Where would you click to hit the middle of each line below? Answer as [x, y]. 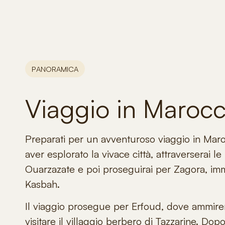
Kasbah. [42, 184]
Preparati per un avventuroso [92, 139]
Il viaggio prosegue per [78, 206]
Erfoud [146, 206]
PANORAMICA [55, 69]
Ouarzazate [51, 169]
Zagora [189, 169]
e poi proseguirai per [126, 169]
